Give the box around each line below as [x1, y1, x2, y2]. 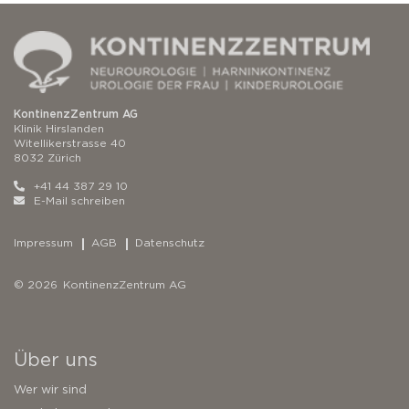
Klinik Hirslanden [14, 122, 104, 135]
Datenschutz [135, 236, 204, 249]
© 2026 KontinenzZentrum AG [14, 278, 186, 291]
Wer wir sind [14, 383, 87, 397]
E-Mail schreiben [34, 194, 125, 207]
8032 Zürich [14, 152, 81, 164]
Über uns [14, 350, 98, 371]
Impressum [14, 236, 73, 249]
